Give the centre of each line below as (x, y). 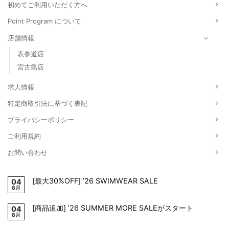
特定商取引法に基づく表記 (48, 103)
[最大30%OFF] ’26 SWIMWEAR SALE (95, 181)
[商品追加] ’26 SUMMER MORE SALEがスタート (113, 208)
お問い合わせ (28, 152)
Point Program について (44, 21)
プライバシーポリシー (41, 119)
